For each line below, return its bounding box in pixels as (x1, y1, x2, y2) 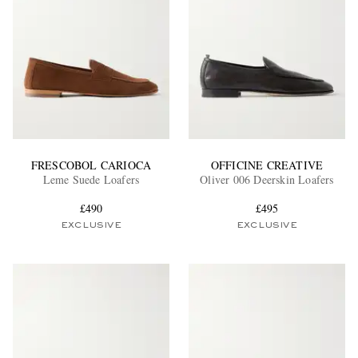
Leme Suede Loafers (42, 172, 140, 188)
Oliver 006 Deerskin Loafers (200, 172, 334, 188)
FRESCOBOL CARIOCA (30, 157, 152, 173)
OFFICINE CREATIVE (210, 157, 324, 173)
